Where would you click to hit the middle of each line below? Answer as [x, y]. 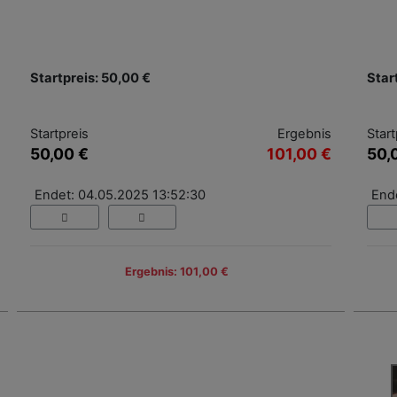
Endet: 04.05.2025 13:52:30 [120, 195]
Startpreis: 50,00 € [90, 78]
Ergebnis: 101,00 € [176, 272]
